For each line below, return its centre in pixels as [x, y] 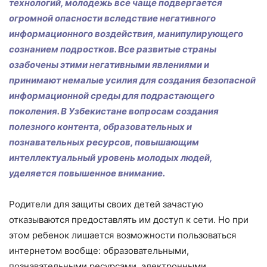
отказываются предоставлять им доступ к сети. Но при [129, 219]
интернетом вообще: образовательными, [99, 250]
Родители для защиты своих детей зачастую [106, 204]
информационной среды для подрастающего [112, 95]
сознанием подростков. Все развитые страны [113, 49]
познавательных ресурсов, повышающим [104, 142]
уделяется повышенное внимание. [87, 173]
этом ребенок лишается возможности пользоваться [122, 235]
